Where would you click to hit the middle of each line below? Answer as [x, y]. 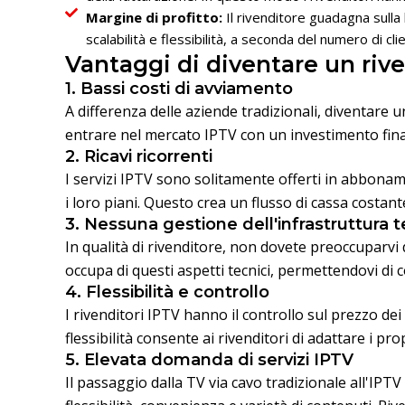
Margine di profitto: [155, 18]
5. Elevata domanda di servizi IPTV [209, 360]
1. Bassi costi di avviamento [179, 89]
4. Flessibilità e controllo [167, 292]
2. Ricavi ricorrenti [139, 157]
